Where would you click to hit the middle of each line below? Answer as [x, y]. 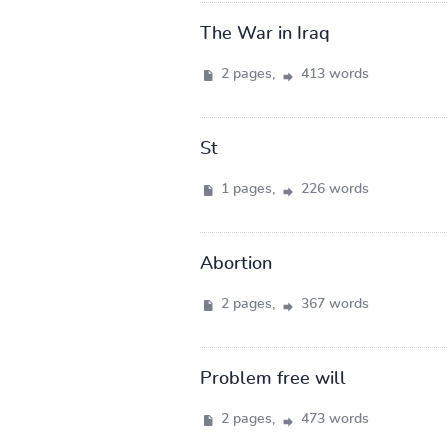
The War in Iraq [264, 33]
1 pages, [247, 188]
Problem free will [272, 378]
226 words [332, 188]
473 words [332, 418]
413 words [332, 73]
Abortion [235, 263]
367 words [332, 303]
